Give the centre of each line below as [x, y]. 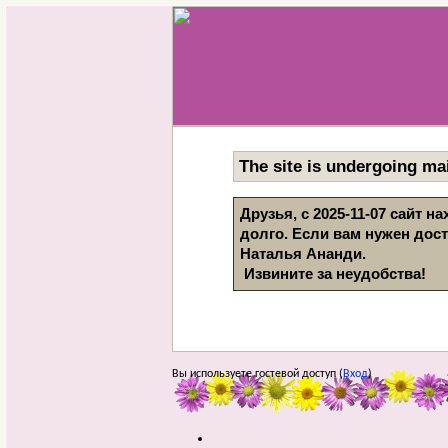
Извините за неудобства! [335, 273]
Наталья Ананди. [305, 253]
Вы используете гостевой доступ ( [257, 373]
